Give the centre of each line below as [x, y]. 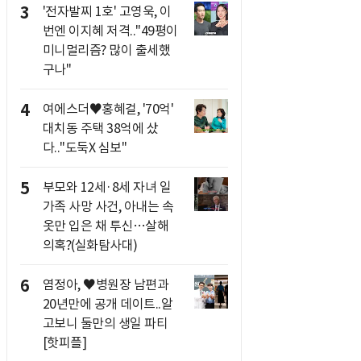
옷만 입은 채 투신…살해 [105, 226]
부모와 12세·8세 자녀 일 [106, 187]
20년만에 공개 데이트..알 [107, 304]
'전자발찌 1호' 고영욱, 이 [107, 11]
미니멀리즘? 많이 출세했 [106, 50]
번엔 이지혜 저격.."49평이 [110, 31]
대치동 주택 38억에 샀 [100, 128]
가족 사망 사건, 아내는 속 [108, 206]
